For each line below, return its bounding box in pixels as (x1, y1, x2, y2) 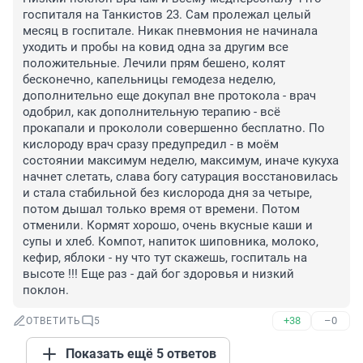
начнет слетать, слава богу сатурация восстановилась (23, 169, 338, 185)
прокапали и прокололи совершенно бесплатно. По (23, 121, 325, 136)
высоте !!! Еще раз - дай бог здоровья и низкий (23, 267, 294, 282)
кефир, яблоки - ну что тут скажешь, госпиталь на (23, 250, 307, 266)
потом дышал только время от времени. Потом (23, 202, 300, 217)
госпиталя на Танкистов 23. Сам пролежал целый (23, 7, 311, 23)
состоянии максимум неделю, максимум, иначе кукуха (23, 153, 339, 169)
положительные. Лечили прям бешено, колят (23, 56, 285, 71)
